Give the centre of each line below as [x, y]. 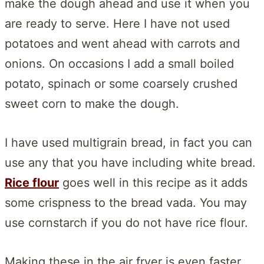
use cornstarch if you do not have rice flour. [126, 222]
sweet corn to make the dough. [92, 103]
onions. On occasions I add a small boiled [119, 63]
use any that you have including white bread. [130, 162]
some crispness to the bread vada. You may [126, 202]
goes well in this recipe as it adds [153, 182]
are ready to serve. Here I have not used [117, 23]
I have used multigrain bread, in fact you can [128, 142]
